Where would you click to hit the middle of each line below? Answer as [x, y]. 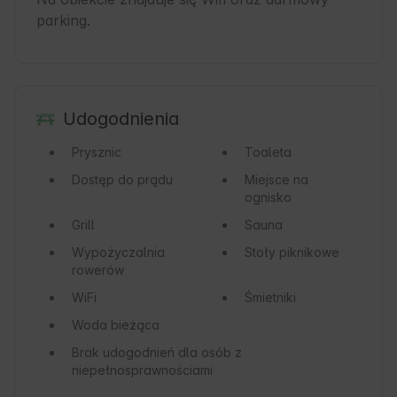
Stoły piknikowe [292, 253]
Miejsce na [276, 180]
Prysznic [97, 152]
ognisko [268, 198]
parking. [63, 21]
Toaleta [268, 152]
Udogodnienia [121, 119]
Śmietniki [270, 298]
